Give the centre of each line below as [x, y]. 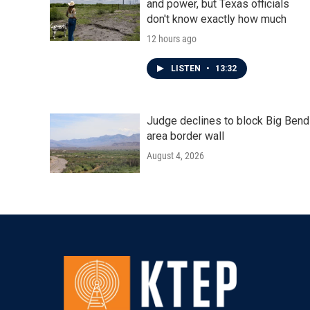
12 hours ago [172, 39]
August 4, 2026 [175, 156]
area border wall [185, 136]
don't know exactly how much [217, 19]
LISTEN [187, 69]
